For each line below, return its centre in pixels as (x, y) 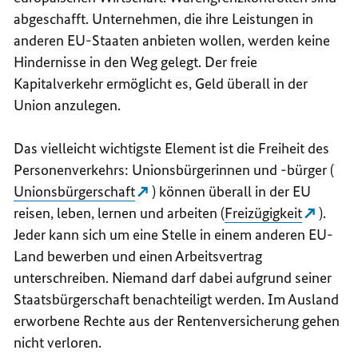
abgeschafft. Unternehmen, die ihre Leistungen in (164, 18)
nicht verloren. (58, 342)
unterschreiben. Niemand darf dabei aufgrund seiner (173, 277)
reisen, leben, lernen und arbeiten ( (119, 213)
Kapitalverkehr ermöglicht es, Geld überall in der (161, 83)
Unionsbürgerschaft (75, 191)
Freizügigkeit (264, 213)
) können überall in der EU (232, 191)
